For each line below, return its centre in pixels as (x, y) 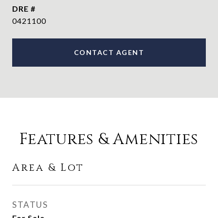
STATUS (30, 205)
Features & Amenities (109, 139)
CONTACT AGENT (109, 52)
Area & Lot (48, 168)
